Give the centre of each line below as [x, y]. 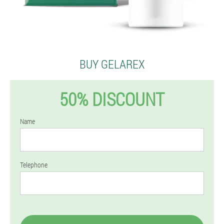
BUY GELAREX [112, 64]
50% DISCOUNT [112, 99]
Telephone [34, 165]
